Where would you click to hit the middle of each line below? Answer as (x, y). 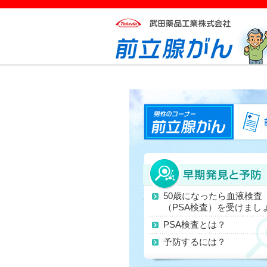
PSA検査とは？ (195, 224)
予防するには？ (195, 242)
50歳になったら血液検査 (213, 196)
